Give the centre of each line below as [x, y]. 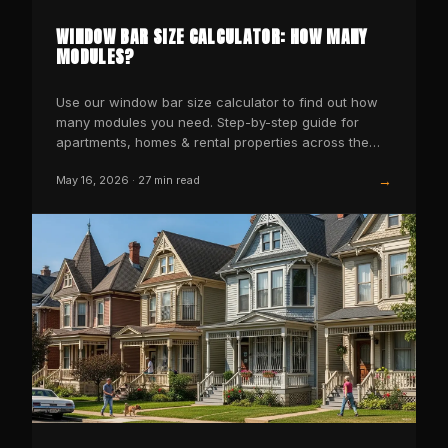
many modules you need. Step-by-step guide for [207, 121]
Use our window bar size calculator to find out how [217, 101]
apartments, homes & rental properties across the [212, 141]
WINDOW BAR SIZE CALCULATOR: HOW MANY [212, 36]
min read [175, 180]
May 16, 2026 [92, 180]
